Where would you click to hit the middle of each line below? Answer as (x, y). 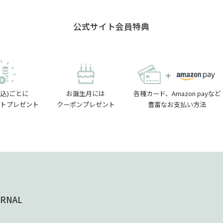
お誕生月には (86, 94)
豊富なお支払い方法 (177, 105)
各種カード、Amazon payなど (177, 94)
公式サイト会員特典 (111, 27)
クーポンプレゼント (86, 105)
